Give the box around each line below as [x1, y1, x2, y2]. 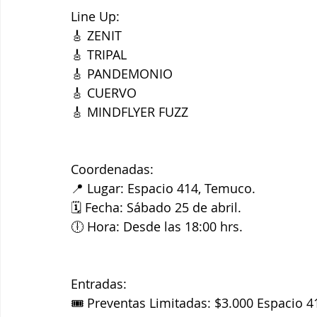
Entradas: [71, 275, 127, 293]
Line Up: [71, 8, 120, 25]
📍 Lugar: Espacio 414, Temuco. [71, 180, 255, 197]
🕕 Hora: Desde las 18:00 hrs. [71, 218, 243, 236]
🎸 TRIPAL [71, 46, 127, 64]
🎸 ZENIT [71, 27, 122, 45]
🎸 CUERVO [71, 84, 137, 102]
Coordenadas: [71, 161, 154, 178]
